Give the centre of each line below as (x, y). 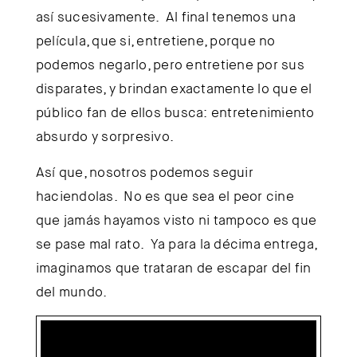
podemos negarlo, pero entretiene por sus (170, 65)
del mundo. (71, 292)
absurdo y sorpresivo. (105, 137)
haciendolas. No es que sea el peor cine (165, 196)
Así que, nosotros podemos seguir (144, 173)
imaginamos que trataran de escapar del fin (173, 268)
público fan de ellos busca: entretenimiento (175, 113)
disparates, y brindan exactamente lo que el (174, 89)
